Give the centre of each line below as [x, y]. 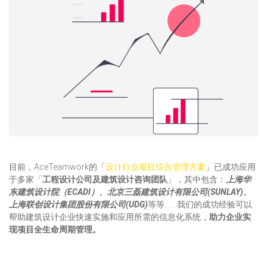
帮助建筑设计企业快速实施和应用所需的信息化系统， [109, 217]
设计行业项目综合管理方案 [156, 167]
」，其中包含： [197, 180]
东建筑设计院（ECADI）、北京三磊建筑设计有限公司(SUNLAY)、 [130, 192]
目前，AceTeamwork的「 [57, 167]
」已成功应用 [231, 167]
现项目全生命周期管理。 [55, 230]
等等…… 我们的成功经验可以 [200, 205]
